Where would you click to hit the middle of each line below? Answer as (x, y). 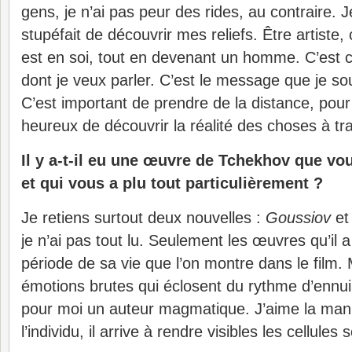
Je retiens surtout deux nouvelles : (143, 218)
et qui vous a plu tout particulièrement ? (172, 183)
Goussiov (298, 218)
